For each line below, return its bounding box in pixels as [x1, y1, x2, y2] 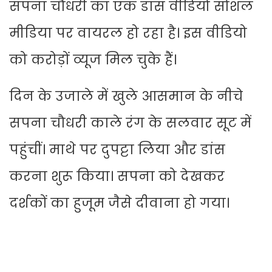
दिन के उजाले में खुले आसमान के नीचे [9, 87, 243, 106]
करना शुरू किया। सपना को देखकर [9, 167, 225, 186]
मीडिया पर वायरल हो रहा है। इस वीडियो [9, 24, 247, 43]
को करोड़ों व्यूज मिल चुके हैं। [9, 50, 177, 70]
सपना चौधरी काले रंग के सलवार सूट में [9, 114, 251, 133]
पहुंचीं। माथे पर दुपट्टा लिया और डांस [9, 140, 225, 160]
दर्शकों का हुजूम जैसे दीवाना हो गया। [9, 194, 229, 213]
